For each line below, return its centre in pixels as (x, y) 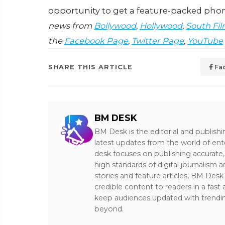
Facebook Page (96, 41)
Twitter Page (158, 41)
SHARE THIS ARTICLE (90, 67)
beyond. (109, 209)
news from (71, 26)
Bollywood (115, 26)
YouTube (205, 41)
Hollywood (161, 26)
